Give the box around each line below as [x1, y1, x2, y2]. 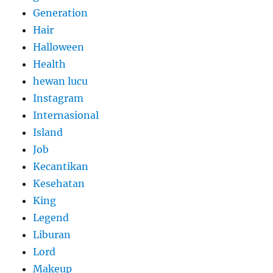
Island [33, 126, 63, 139]
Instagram [33, 92, 84, 105]
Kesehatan [33, 177, 85, 190]
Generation [33, 7, 88, 19]
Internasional [33, 109, 99, 122]
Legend [33, 211, 69, 224]
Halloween [33, 41, 85, 54]
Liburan [33, 229, 71, 241]
